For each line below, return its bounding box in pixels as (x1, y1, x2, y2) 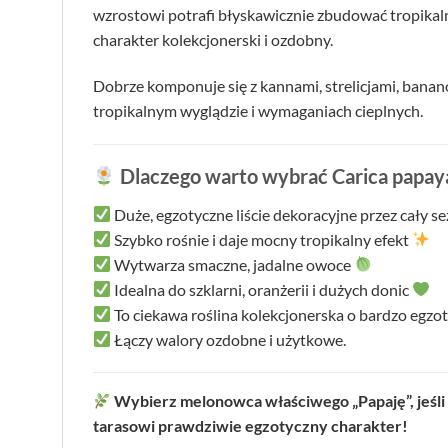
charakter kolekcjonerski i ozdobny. (93, 29, 333, 49)
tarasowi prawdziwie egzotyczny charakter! (93, 416, 408, 436)
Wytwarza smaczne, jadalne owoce (111, 254, 355, 274)
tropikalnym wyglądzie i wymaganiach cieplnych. (93, 100, 423, 120)
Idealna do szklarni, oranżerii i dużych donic (111, 279, 413, 299)
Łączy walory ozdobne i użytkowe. (111, 329, 347, 349)
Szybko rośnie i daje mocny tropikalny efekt (111, 229, 413, 249)
